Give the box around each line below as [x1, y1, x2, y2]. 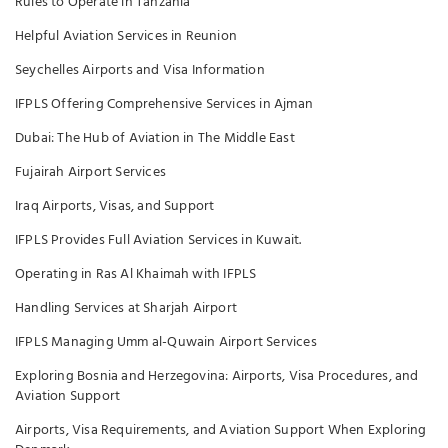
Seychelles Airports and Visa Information [15, 59, 265, 82]
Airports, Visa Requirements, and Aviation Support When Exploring [15, 419, 427, 442]
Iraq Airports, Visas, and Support [15, 195, 215, 218]
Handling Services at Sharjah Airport [15, 297, 238, 320]
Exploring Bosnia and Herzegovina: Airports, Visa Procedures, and [15, 365, 419, 388]
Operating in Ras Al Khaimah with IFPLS [15, 263, 257, 286]
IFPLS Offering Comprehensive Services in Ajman [15, 93, 314, 116]
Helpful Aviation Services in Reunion [15, 25, 238, 48]
